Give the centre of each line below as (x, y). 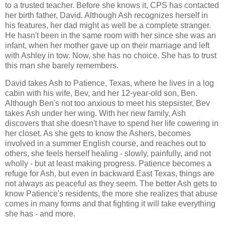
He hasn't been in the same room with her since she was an (110, 35)
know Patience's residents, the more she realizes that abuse (111, 194)
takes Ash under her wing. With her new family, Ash (95, 114)
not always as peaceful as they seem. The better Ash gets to (111, 184)
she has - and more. (40, 214)
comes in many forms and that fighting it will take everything (110, 204)
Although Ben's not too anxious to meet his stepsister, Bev (107, 103)
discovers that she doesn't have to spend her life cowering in (112, 124)
